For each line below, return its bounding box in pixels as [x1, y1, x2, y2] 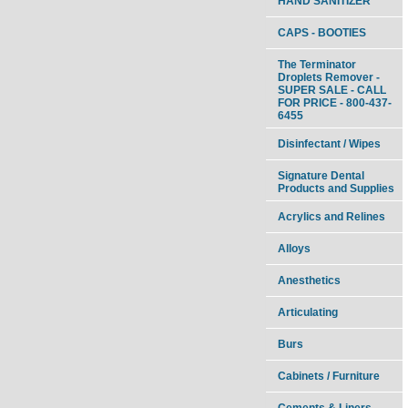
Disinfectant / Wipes [278, 137, 381, 150]
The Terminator [278, 57, 356, 71]
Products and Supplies [278, 181, 394, 195]
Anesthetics [278, 273, 341, 287]
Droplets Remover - [278, 70, 380, 84]
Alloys [278, 241, 311, 255]
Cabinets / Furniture [278, 369, 380, 382]
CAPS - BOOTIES [278, 25, 366, 39]
